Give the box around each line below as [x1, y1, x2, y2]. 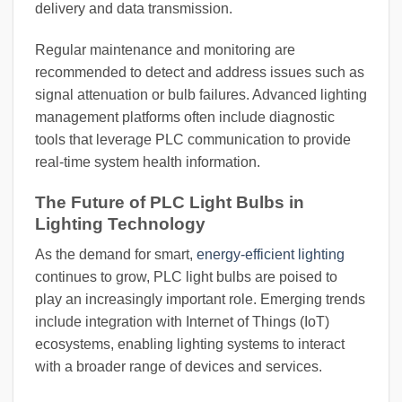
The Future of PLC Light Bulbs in [35, 192, 304, 212]
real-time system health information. [35, 153, 260, 170]
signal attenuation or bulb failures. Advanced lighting [35, 86, 367, 102]
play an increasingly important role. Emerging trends [35, 292, 365, 308]
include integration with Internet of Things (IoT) [35, 314, 329, 330]
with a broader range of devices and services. [35, 359, 322, 375]
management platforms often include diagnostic [35, 109, 335, 125]
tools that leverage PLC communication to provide [35, 131, 351, 147]
